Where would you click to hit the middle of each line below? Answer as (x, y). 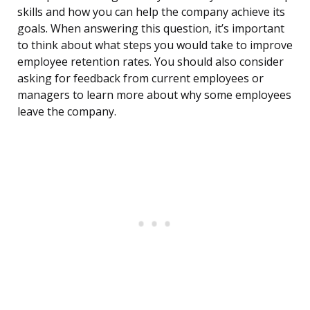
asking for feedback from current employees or (140, 79)
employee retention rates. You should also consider (151, 62)
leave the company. (67, 112)
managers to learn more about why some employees (154, 95)
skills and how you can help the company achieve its (151, 12)
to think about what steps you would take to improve (155, 45)
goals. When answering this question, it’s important (151, 29)
